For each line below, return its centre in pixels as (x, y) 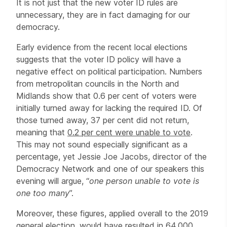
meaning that (42, 132)
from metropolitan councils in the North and (98, 83)
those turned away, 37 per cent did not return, (103, 120)
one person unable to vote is (144, 181)
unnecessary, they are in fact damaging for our (103, 14)
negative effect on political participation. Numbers (109, 71)
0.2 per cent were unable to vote (129, 132)
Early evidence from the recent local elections (102, 47)
